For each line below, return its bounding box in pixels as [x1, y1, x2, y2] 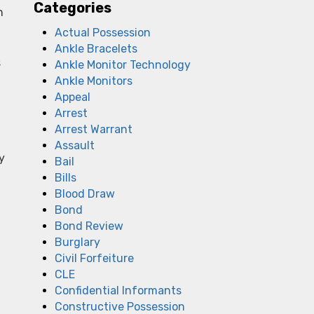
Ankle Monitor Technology [55, 58, 191, 71]
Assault [55, 139, 95, 152]
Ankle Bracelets [55, 42, 137, 55]
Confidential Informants [55, 284, 182, 297]
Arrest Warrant [55, 123, 132, 136]
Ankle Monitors [55, 74, 132, 88]
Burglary [55, 235, 100, 249]
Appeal [55, 90, 90, 104]
